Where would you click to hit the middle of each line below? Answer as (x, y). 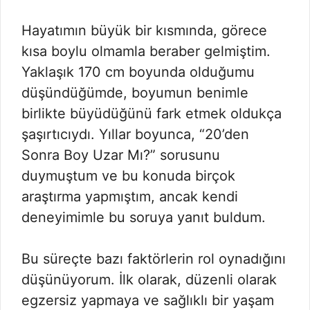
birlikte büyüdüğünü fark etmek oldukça (152, 113)
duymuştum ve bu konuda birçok (128, 176)
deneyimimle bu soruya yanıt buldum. (144, 217)
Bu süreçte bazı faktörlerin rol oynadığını (154, 259)
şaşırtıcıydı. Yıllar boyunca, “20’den (135, 134)
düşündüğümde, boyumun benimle (135, 93)
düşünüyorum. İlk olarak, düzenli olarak (149, 280)
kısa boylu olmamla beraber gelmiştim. (146, 51)
